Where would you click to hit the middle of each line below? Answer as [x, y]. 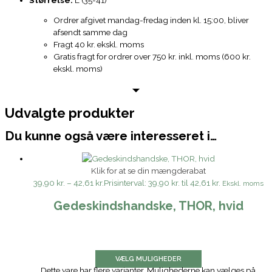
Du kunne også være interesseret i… [111, 136]
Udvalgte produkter [70, 113]
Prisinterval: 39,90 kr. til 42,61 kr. [162, 183]
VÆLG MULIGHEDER [148, 259]
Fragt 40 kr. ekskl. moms [99, 45]
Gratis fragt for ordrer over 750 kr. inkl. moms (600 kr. [152, 57]
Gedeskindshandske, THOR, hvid [148, 206]
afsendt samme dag [90, 32]
